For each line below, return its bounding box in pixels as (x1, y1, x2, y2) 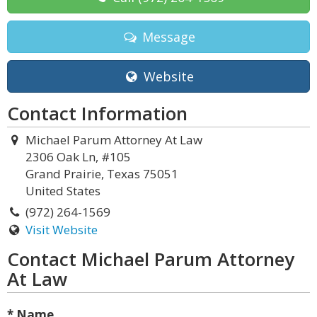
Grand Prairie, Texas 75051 (25, 166, 178, 182)
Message (138, 28, 195, 45)
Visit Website (25, 221, 98, 238)
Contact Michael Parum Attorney (7, 246, 294, 272)
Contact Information (7, 100, 188, 126)
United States (25, 183, 100, 199)
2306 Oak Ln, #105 (25, 149, 131, 165)
